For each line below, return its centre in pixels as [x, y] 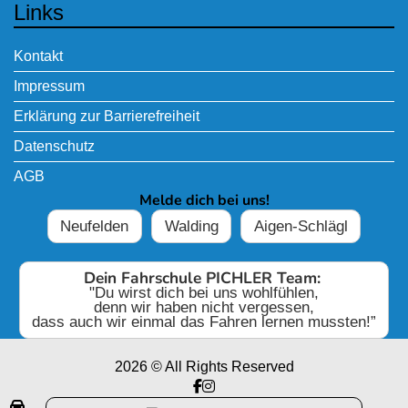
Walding [191, 226]
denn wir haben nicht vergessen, [204, 307]
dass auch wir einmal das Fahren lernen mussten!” [204, 321]
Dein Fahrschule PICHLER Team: [204, 277]
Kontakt [38, 56]
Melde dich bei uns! [204, 201]
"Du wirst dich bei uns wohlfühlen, [204, 292]
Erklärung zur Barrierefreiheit [107, 117]
